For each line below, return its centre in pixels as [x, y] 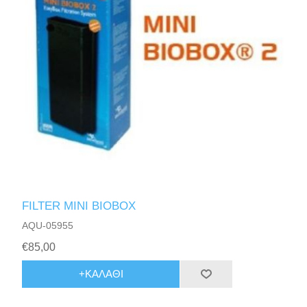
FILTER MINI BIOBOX [79, 206]
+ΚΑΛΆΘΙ [101, 274]
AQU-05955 [48, 225]
